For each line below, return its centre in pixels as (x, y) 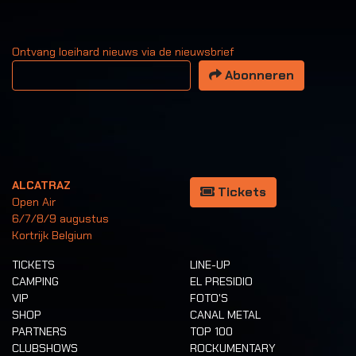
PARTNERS (39, 331)
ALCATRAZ (41, 185)
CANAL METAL (225, 314)
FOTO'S (209, 298)
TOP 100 (211, 331)
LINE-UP (210, 264)
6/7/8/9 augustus (60, 218)
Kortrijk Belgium (52, 235)
